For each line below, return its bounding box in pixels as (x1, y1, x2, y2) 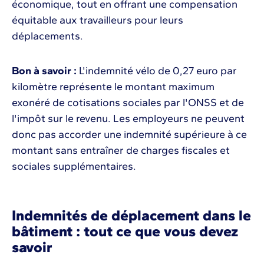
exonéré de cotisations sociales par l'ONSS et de (12, 95, 244, 109)
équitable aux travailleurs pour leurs (12, 13, 183, 27)
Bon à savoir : (12, 64, 79, 77)
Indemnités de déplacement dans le (12, 206, 251, 224)
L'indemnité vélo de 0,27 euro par (79, 64, 237, 77)
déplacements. (12, 29, 83, 42)
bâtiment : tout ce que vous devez (12, 222, 238, 240)
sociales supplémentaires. (12, 159, 136, 173)
